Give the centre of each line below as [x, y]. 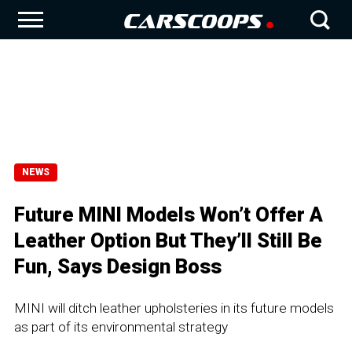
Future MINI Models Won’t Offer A [169, 214]
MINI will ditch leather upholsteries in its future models [174, 308]
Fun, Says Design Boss [118, 266]
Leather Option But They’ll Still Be [168, 240]
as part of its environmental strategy [121, 327]
